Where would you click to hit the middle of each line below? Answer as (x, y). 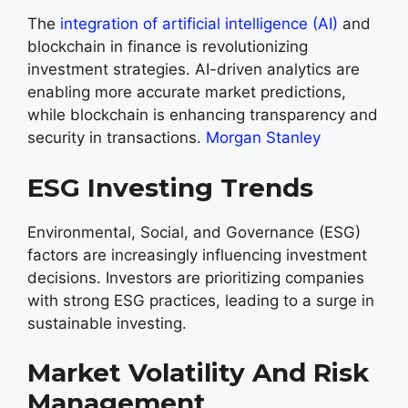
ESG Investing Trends (170, 187)
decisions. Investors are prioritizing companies (196, 277)
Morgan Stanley (263, 138)
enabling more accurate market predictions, (187, 92)
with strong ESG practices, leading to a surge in (201, 300)
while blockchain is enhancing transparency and (203, 115)
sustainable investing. (107, 323)
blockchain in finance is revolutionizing (168, 46)
